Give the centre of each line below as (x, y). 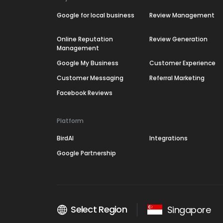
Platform (70, 121)
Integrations (168, 138)
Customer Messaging (90, 78)
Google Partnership (86, 153)
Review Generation (178, 39)
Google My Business (88, 63)
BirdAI (65, 138)
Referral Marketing (177, 78)
